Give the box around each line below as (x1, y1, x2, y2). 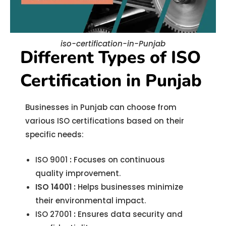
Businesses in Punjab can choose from (25, 102, 177, 113)
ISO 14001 (35, 181, 72, 192)
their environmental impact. (35, 195, 146, 206)
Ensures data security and (76, 208, 183, 219)
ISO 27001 (35, 208, 72, 219)
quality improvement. (35, 167, 121, 179)
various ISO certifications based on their (25, 116, 184, 127)
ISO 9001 (35, 154, 68, 165)
